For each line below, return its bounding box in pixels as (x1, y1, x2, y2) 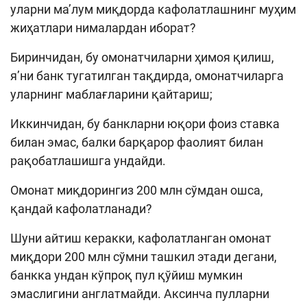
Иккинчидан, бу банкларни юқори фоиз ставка (10, 116, 280, 131)
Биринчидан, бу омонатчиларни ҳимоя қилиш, (10, 49, 274, 64)
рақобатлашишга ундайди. (10, 153, 166, 168)
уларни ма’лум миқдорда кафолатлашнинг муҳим (10, 1, 296, 16)
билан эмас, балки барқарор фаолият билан (10, 134, 263, 149)
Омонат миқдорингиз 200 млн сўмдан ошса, (10, 182, 263, 197)
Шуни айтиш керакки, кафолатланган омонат (10, 230, 271, 245)
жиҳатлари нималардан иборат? (10, 20, 196, 35)
